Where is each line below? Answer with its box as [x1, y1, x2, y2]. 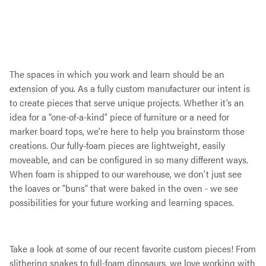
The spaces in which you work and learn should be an [9, 67, 224, 81]
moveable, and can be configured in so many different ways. [9, 153, 248, 167]
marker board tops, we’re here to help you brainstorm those [9, 124, 245, 138]
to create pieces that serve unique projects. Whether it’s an [9, 96, 244, 110]
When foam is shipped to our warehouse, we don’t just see [9, 167, 242, 181]
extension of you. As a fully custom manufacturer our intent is [9, 81, 250, 96]
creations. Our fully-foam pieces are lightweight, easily [9, 138, 225, 153]
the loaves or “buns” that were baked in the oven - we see [9, 181, 238, 195]
